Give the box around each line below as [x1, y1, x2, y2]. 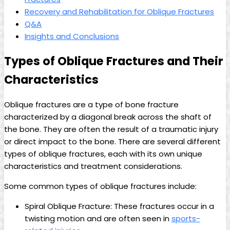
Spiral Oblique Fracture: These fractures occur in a [25, 201, 214, 212]
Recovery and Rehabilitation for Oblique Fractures [25, 6, 214, 17]
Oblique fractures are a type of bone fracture [4, 99, 179, 110]
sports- [171, 213, 200, 224]
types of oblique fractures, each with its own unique [4, 148, 202, 160]
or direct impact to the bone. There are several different [4, 136, 221, 147]
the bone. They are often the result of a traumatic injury [4, 124, 218, 135]
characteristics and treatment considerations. [4, 161, 182, 172]
